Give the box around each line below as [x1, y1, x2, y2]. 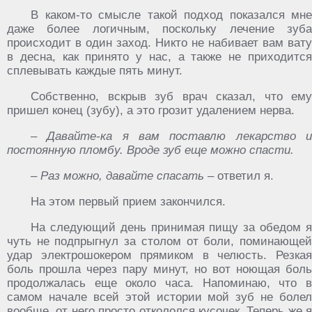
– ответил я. [204, 169, 274, 182]
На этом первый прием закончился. [31, 195, 226, 208]
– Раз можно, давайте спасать [31, 169, 204, 182]
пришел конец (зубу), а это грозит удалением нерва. [7, 104, 295, 117]
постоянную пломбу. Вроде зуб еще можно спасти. [7, 143, 294, 157]
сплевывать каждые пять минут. [7, 64, 182, 77]
